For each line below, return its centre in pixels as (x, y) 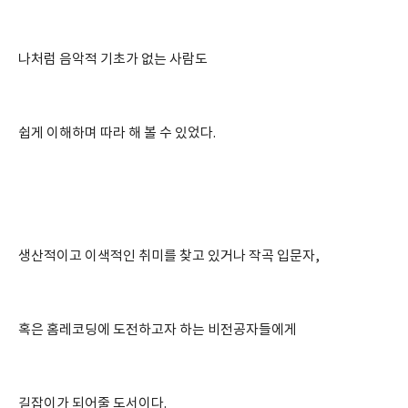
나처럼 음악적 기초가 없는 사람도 (113, 60)
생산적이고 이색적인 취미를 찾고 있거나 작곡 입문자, (169, 257)
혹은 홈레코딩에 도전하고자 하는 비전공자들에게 (158, 331)
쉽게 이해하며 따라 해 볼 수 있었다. (117, 134)
